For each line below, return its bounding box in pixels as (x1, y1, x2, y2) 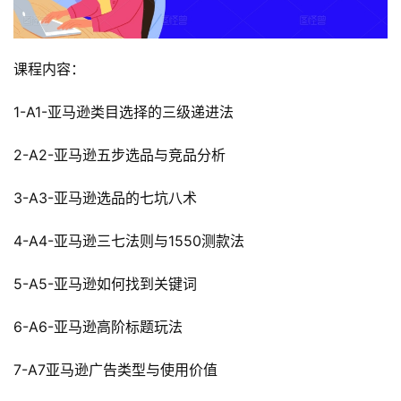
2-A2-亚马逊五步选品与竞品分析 (13, 146, 226, 165)
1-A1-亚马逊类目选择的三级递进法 (13, 103, 234, 122)
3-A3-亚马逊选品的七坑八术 (13, 189, 197, 208)
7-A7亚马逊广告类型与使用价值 (13, 361, 218, 380)
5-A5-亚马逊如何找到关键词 (13, 275, 197, 294)
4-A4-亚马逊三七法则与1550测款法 (13, 232, 244, 251)
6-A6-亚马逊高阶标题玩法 (13, 318, 183, 337)
